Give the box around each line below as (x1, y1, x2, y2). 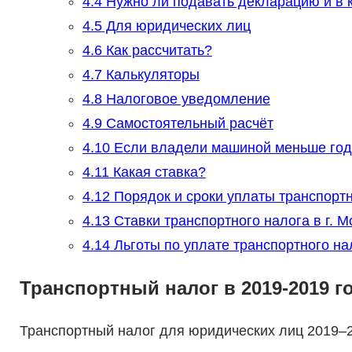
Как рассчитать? (101, 42, 212, 59)
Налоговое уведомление (101, 91, 270, 108)
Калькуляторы (101, 67, 200, 83)
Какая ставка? (108, 164, 206, 181)
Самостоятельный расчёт (101, 115, 273, 132)
